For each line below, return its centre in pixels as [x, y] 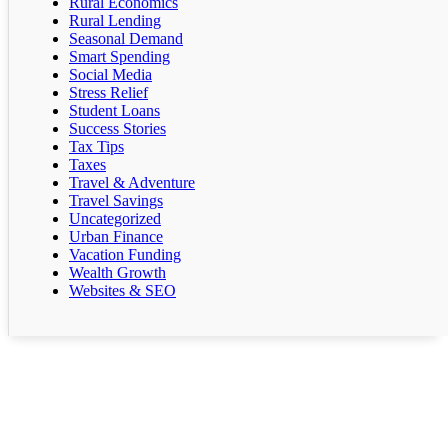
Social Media [110, 75]
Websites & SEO [122, 291]
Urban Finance [116, 237]
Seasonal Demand [126, 39]
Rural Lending [115, 21]
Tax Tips [96, 147]
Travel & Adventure [132, 183]
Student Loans [114, 111]
